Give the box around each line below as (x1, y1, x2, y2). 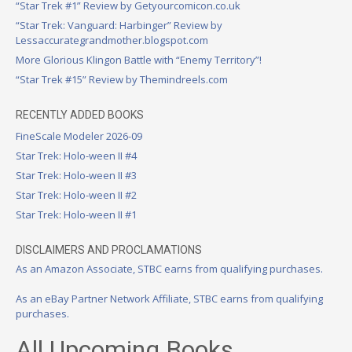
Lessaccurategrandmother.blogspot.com (16, 32, 208, 47)
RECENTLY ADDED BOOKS (16, 108, 144, 121)
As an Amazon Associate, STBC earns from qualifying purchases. (16, 261, 323, 276)
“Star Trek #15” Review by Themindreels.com (16, 71, 228, 86)
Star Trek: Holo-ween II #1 (16, 207, 137, 222)
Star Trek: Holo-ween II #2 (16, 187, 137, 202)
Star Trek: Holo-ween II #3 (16, 167, 137, 182)
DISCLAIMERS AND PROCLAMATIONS (16, 243, 202, 256)
